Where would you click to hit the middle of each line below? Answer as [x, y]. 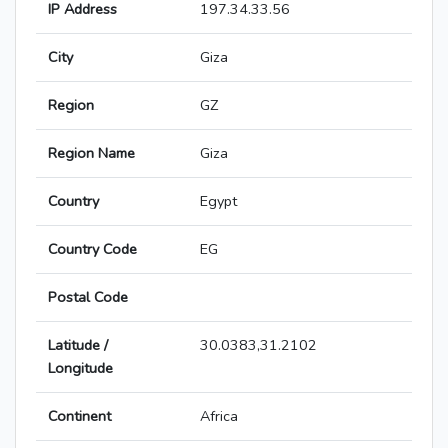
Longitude [80, 368]
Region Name [91, 153]
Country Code [92, 249]
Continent [79, 416]
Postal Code [88, 297]
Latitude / [78, 345]
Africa [219, 416]
